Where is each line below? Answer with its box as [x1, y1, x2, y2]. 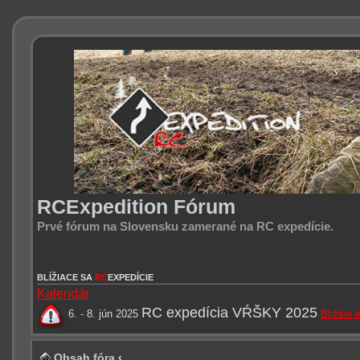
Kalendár [37, 286, 89, 301]
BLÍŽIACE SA [37, 272, 95, 282]
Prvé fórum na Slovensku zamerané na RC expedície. [37, 219, 333, 233]
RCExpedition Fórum [37, 195, 235, 218]
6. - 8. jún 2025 [65, 307, 141, 320]
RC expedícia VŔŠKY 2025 [141, 304, 317, 321]
